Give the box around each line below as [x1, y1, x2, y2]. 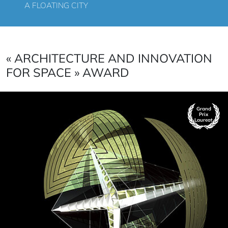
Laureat [194, 117, 213, 123]
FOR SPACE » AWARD [6, 64, 129, 80]
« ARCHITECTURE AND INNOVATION [6, 50, 212, 66]
